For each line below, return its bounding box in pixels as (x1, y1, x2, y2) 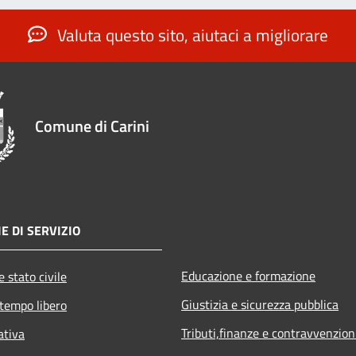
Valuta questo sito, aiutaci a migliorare (53, 21, 328, 48)
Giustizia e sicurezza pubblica (181, 295, 339, 315)
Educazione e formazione (181, 266, 315, 286)
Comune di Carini (35, 114, 149, 139)
